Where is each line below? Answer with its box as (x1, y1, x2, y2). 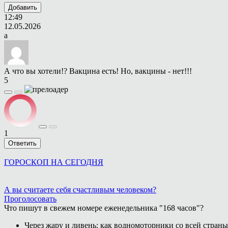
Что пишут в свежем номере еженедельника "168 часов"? (4, 203, 204, 212)
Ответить (8, 139, 37, 147)
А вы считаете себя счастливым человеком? (4, 185, 156, 194)
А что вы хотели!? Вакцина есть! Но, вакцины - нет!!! (4, 66, 192, 75)
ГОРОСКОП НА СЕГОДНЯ (4, 157, 103, 166)
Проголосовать (4, 194, 56, 203)
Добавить (8, 3, 37, 11)
